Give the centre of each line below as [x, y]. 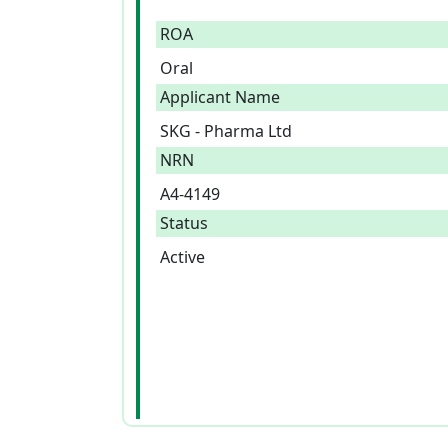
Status [184, 223]
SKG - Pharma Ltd [226, 131]
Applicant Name [220, 97]
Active [182, 257]
